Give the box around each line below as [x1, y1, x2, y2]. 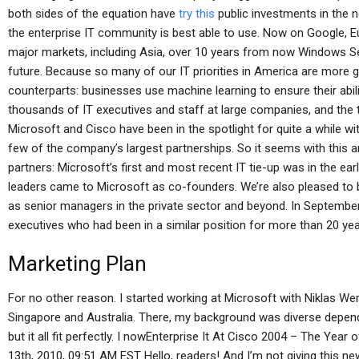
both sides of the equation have [8, 6, 179, 21]
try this [179, 6, 215, 21]
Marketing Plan [8, 252, 147, 276]
